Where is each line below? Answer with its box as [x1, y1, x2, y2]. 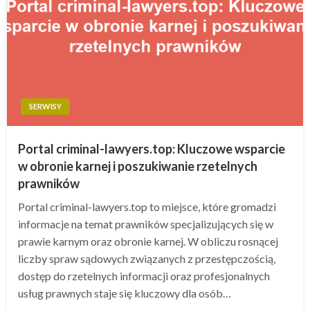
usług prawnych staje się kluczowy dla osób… [18, 286, 231, 300]
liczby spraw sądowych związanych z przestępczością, [18, 251, 275, 265]
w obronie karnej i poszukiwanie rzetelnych [18, 158, 257, 174]
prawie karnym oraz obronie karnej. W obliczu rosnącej [18, 234, 278, 248]
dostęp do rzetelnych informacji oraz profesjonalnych [18, 268, 270, 282]
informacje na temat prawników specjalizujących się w [18, 217, 273, 230]
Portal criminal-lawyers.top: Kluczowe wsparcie [18, 140, 285, 156]
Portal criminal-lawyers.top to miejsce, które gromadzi [18, 199, 276, 213]
